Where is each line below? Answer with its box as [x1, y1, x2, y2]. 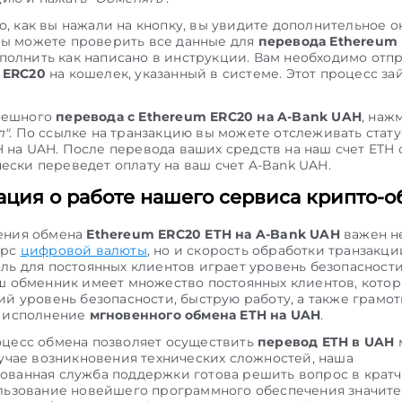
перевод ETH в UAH [258, 334, 395, 350]
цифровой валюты [20, 242, 147, 258]
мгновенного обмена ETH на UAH [89, 307, 321, 323]
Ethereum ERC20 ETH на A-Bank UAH [86, 226, 340, 242]
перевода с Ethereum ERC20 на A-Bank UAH [56, 109, 363, 125]
